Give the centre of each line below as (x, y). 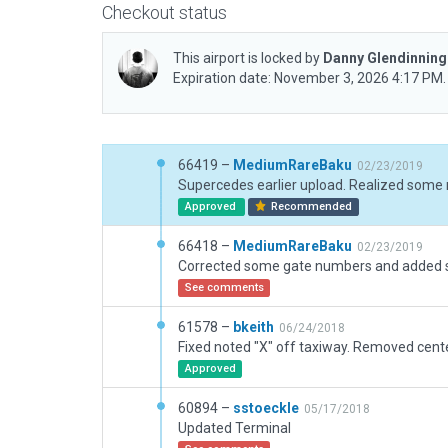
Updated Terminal (234, 428)
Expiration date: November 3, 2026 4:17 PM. (309, 78)
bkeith (253, 327)
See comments (224, 287)
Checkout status (164, 12)
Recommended (310, 206)
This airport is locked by (248, 58)
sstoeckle (266, 408)
